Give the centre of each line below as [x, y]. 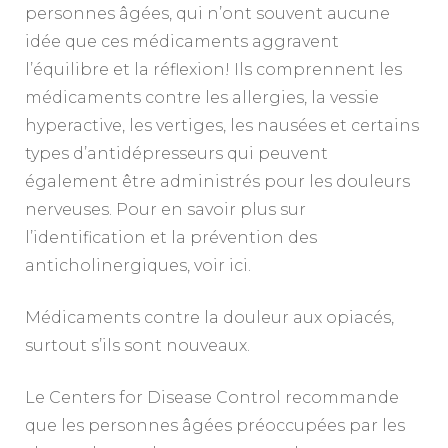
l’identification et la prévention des [171, 237]
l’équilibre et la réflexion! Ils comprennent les [213, 69]
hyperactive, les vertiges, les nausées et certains [222, 125]
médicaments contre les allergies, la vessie [202, 97]
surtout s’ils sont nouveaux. [137, 345]
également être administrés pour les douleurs [217, 181]
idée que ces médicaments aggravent [182, 41]
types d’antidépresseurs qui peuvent [176, 153]
